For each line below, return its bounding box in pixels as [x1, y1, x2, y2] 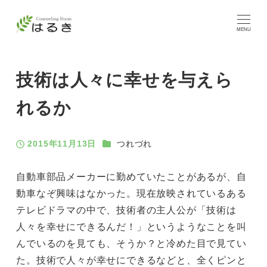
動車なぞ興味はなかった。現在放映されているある [16, 188, 247, 198]
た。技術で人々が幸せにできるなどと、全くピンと [16, 254, 247, 265]
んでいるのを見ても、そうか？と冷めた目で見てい [16, 238, 247, 249]
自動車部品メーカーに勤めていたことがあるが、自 [16, 171, 247, 182]
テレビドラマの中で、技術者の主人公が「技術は [16, 204, 237, 215]
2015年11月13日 [27, 139, 97, 149]
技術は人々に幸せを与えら [16, 70, 233, 90]
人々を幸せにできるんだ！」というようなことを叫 [16, 221, 247, 232]
